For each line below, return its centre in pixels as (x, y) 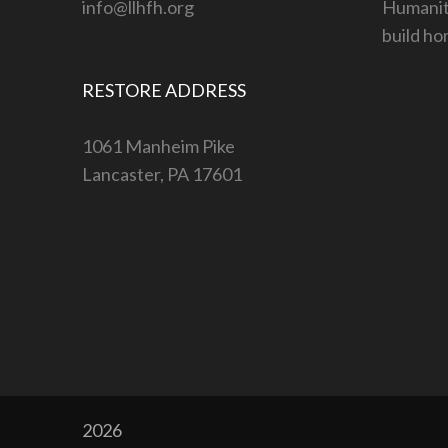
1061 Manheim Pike (158, 145)
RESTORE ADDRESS (164, 89)
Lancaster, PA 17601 (162, 173)
